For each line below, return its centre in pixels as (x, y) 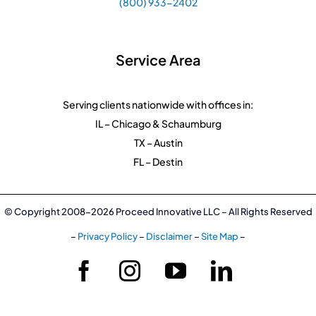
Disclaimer (169, 236)
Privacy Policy (108, 236)
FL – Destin (158, 161)
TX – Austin (158, 142)
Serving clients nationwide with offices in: (158, 104)
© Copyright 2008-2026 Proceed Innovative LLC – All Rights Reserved (158, 211)
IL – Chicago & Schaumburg (158, 123)
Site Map (220, 236)
